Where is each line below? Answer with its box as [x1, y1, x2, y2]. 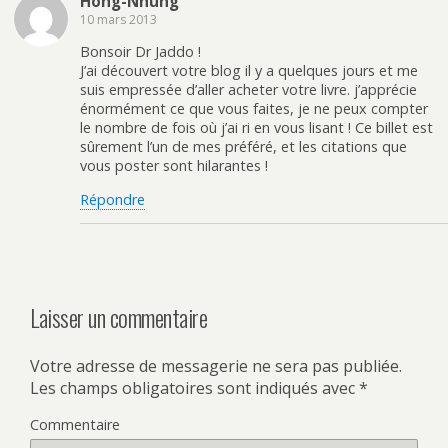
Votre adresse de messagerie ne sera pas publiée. [30, 354, 402, 377]
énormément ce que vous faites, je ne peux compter [80, 99, 428, 119]
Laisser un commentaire [30, 298, 208, 335]
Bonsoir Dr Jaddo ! [80, 42, 201, 62]
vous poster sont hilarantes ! [80, 156, 268, 176]
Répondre [80, 189, 145, 209]
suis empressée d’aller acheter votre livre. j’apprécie [80, 80, 417, 100]
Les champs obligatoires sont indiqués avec [30, 376, 359, 399]
